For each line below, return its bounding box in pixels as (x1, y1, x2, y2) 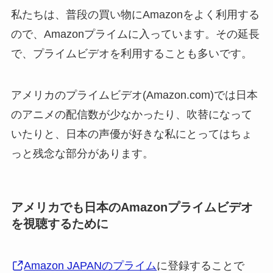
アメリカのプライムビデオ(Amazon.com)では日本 (10, 88, 258, 101)
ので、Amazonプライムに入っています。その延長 (10, 27, 260, 40)
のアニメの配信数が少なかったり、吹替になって (10, 108, 252, 121)
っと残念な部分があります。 (10, 147, 154, 160)
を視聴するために (10, 216, 108, 230)
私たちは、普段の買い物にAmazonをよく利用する (10, 8, 260, 21)
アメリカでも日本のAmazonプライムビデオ (10, 200, 253, 214)
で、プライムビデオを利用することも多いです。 (10, 47, 252, 60)
